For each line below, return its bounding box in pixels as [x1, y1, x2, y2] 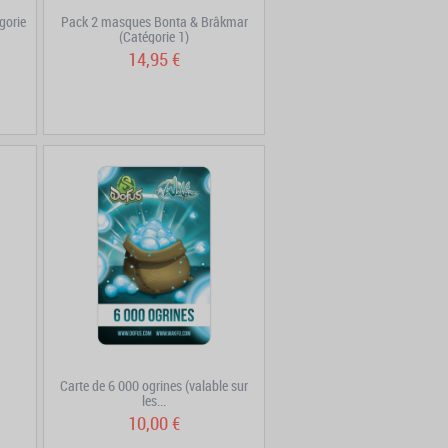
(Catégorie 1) [119, 26, 190, 46]
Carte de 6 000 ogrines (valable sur [60, 375, 249, 395]
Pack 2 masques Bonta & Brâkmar [60, 11, 248, 31]
